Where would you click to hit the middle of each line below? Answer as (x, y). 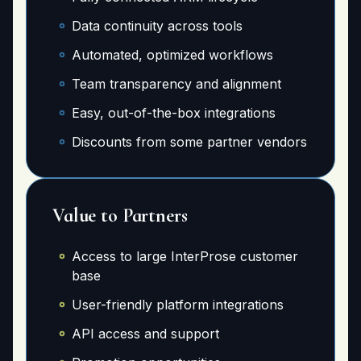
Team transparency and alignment (176, 84)
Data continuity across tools (157, 26)
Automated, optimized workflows (172, 55)
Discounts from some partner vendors (189, 142)
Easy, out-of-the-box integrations (174, 113)
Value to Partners (120, 216)
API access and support (145, 334)
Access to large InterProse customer (185, 256)
